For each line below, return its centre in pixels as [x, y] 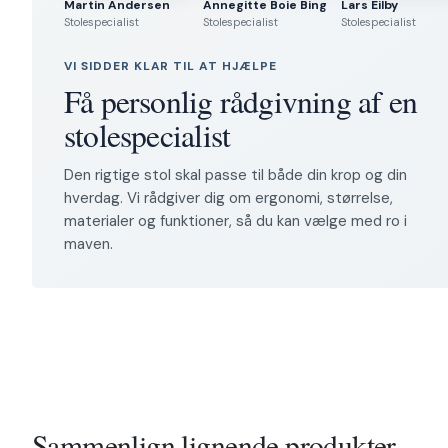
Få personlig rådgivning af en [241, 100]
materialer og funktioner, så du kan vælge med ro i [235, 220]
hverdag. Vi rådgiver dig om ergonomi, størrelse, [228, 197]
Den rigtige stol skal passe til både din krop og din [235, 174]
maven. [88, 243]
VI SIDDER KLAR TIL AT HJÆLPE [170, 65]
